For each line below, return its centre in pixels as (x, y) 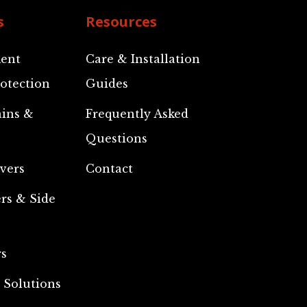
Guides (107, 84)
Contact (110, 169)
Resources (122, 22)
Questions (117, 138)
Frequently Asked (137, 114)
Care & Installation (143, 59)
